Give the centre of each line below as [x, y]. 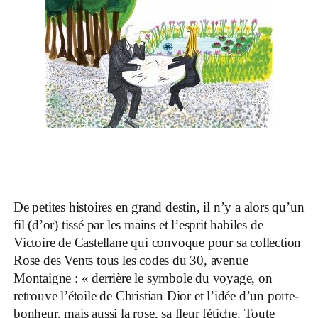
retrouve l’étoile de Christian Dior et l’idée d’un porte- [156, 295]
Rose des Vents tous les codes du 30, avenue [131, 260]
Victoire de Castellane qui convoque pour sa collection [158, 242]
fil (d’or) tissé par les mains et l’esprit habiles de [138, 224]
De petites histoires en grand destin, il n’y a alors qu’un [159, 207]
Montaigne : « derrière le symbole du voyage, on [143, 278]
